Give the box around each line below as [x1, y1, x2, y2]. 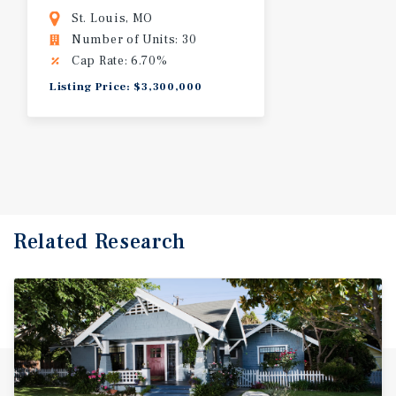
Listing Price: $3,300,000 [49, 79, 202, 94]
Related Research [13, 227, 187, 255]
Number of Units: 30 [72, 31, 197, 48]
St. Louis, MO [72, 10, 154, 27]
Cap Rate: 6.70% [72, 52, 168, 69]
